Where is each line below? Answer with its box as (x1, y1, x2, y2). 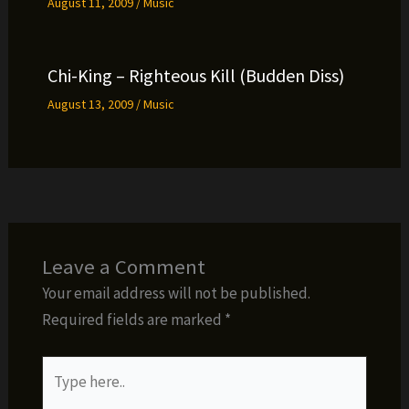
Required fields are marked (41, 309, 225, 330)
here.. (40, 384, 77, 405)
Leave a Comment (41, 253, 205, 279)
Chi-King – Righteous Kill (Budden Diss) (47, 63, 344, 87)
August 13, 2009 (47, 95, 136, 112)
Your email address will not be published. (41, 282, 310, 303)
